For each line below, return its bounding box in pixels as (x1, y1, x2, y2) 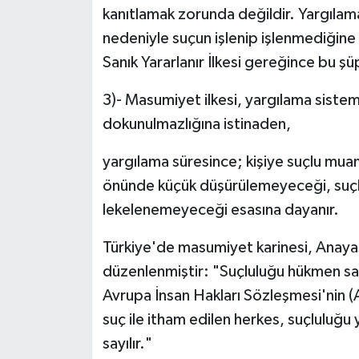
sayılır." (102, 336, 152, 353)
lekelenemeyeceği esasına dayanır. (102, 202, 339, 219)
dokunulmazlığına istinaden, (102, 116, 291, 133)
